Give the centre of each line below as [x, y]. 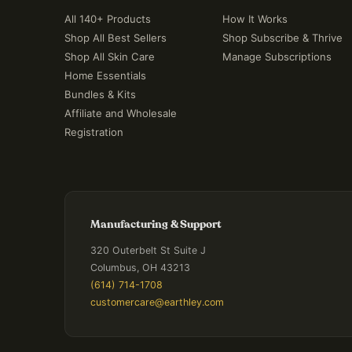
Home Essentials [105, 75]
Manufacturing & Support [156, 225]
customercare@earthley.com [157, 302]
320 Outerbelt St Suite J [148, 250]
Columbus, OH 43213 [140, 268]
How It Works [255, 19]
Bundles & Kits [100, 94]
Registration [94, 132]
